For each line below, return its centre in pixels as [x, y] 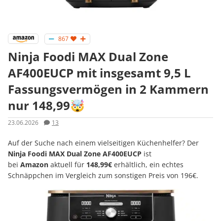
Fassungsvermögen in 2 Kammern [108, 89]
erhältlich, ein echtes [148, 165]
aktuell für [67, 165]
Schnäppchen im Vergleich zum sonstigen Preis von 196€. [103, 176]
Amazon [34, 165]
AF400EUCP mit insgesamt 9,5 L [99, 73]
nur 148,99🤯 [46, 106]
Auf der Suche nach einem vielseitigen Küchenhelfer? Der [103, 143]
